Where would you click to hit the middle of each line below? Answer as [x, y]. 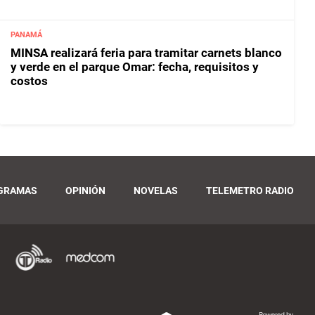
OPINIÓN [85, 190]
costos [29, 81]
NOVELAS [156, 190]
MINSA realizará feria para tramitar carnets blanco [146, 52]
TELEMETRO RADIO [250, 190]
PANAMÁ [26, 34]
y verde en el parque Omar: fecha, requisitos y [135, 66]
